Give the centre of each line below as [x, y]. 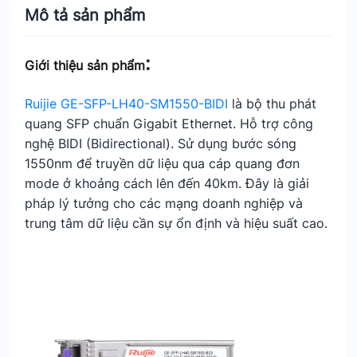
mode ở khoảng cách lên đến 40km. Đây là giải [167, 183]
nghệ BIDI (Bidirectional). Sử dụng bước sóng [161, 143]
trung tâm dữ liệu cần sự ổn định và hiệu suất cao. [176, 223]
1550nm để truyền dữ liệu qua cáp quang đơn [162, 163]
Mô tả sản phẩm [85, 15]
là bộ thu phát [272, 104]
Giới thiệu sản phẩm [85, 65]
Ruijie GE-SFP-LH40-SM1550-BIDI [126, 104]
